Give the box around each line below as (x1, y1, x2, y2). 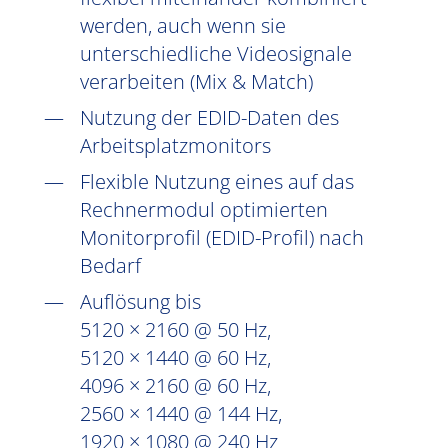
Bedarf (80, 252, 141, 279)
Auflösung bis (80, 288, 201, 315)
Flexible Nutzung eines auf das (80, 168, 354, 195)
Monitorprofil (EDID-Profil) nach (80, 224, 364, 251)
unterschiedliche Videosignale (80, 40, 352, 67)
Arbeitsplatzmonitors (80, 132, 271, 159)
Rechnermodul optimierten (80, 196, 328, 223)
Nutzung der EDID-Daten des (80, 104, 339, 131)
